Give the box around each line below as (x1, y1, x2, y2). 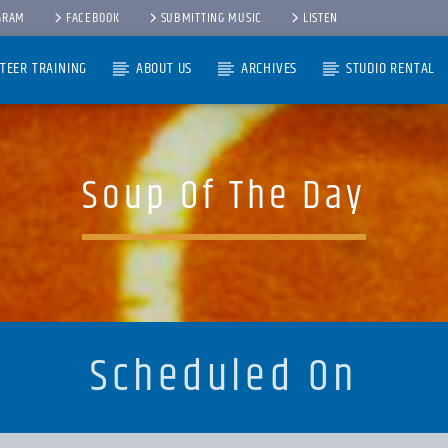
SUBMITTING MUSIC (160, 7, 263, 29)
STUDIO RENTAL (345, 56, 436, 81)
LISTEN (302, 7, 339, 29)
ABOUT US (135, 56, 193, 81)
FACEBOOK (65, 7, 120, 29)
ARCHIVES (240, 56, 298, 81)
